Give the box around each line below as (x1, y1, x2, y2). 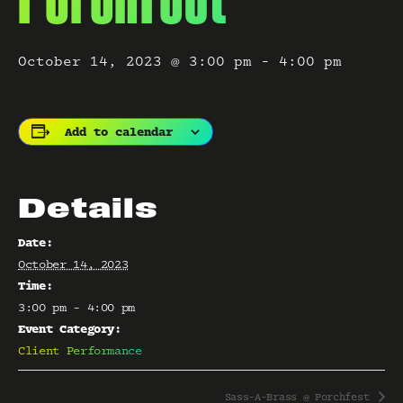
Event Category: (18, 321, 121, 338)
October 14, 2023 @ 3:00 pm (18, 52, 252, 72)
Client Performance (18, 343, 142, 360)
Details (18, 197, 158, 226)
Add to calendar (65, 123, 173, 140)
